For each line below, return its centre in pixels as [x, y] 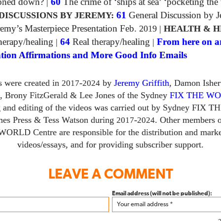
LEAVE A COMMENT [110, 174]
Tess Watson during [79, 120]
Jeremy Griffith [142, 83]
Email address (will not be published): [162, 194]
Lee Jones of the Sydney [123, 95]
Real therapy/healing [110, 42]
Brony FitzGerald [37, 95]
